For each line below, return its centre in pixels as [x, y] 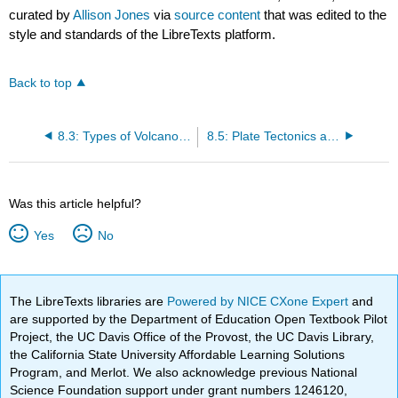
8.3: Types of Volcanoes [184, 136]
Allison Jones [112, 15]
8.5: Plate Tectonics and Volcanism [333, 136]
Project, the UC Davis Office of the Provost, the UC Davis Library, [192, 336]
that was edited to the [324, 15]
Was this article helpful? [76, 203]
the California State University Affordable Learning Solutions [178, 354]
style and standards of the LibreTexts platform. [143, 35]
